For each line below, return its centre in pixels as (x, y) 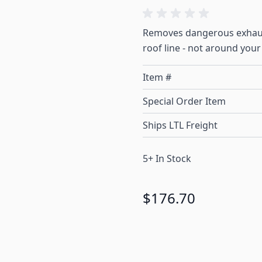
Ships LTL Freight (180, 125)
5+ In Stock (167, 159)
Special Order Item (184, 101)
